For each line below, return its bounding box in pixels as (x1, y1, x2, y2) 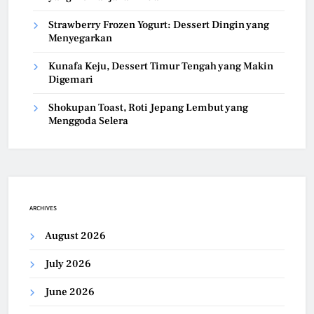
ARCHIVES (29, 204, 57, 212)
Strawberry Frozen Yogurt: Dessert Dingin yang (48, 18, 269, 32)
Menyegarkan (48, 32, 112, 46)
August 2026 (45, 229, 106, 243)
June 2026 (45, 285, 95, 299)
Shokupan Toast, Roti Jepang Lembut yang (48, 101, 248, 115)
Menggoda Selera (48, 114, 128, 128)
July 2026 (45, 257, 91, 271)
